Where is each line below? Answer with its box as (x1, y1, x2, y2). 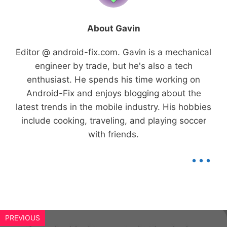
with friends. (88, 129, 139, 139)
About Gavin (87, 23, 140, 33)
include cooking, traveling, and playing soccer (21, 115, 206, 126)
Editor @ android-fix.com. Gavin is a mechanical (16, 47, 211, 57)
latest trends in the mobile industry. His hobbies (16, 101, 211, 112)
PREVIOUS (5, 213, 40, 222)
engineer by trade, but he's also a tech (34, 60, 193, 71)
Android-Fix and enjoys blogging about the (26, 88, 201, 98)
